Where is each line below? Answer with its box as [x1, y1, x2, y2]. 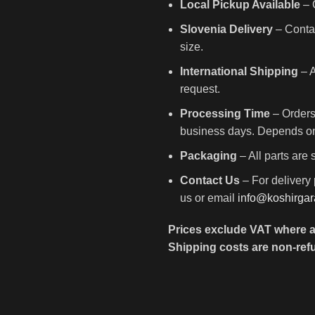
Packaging [180, 150, 237, 162]
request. [180, 83, 220, 95]
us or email [180, 192, 238, 204]
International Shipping [180, 65, 298, 77]
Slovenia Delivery [180, 23, 273, 35]
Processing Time [180, 108, 270, 120]
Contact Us [180, 174, 240, 186]
